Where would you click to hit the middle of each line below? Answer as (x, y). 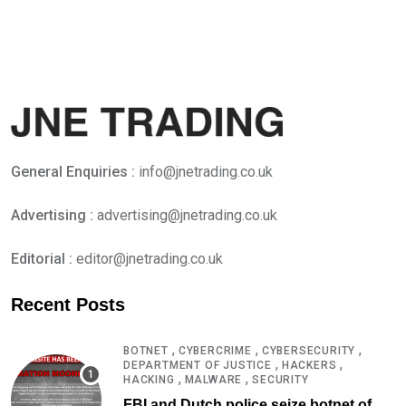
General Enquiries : (75, 172)
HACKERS (309, 366)
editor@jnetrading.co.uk (150, 259)
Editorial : (43, 259)
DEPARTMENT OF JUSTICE (198, 366)
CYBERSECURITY (309, 351)
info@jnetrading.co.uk (206, 172)
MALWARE (213, 380)
